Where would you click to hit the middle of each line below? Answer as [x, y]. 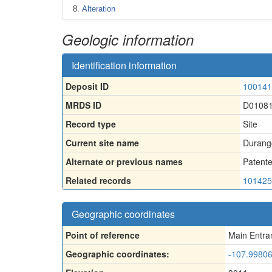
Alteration [99, 9]
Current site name [102, 142]
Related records [98, 180]
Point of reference [103, 235]
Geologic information [128, 39]
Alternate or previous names [124, 161]
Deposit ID [87, 86]
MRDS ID [83, 105]
